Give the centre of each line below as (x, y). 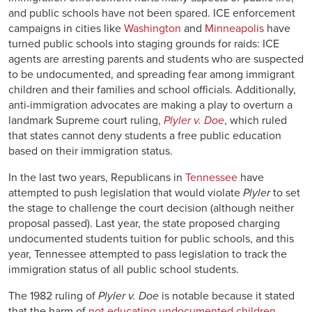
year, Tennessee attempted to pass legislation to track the (148, 254)
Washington (153, 28)
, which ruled (256, 120)
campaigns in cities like (66, 28)
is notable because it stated (227, 296)
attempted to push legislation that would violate (126, 193)
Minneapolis (234, 28)
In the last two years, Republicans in (97, 177)
